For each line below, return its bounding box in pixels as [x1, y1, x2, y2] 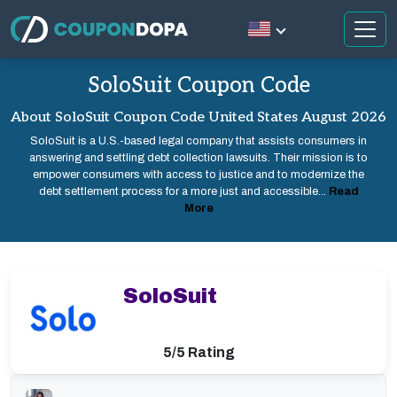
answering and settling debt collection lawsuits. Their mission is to [29, 152, 368, 164]
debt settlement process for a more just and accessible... [38, 185, 329, 198]
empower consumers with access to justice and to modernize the [33, 168, 364, 181]
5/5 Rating [162, 345, 235, 360]
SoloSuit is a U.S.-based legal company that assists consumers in [30, 135, 367, 147]
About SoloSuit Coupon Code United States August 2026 [11, 109, 386, 126]
